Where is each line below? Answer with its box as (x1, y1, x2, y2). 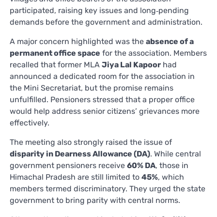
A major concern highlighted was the (10, 36, 146, 46)
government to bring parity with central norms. (10, 195, 180, 205)
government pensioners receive (10, 160, 127, 170)
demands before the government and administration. (10, 17, 202, 27)
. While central (150, 149, 201, 158)
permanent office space (10, 48, 100, 58)
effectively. (10, 118, 49, 127)
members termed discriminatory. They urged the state (10, 184, 205, 193)
